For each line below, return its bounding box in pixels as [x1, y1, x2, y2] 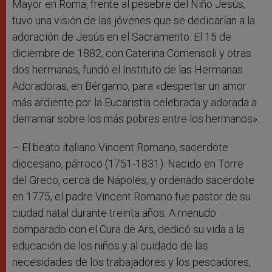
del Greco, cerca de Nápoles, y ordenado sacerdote [12, 174, 254, 187]
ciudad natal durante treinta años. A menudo [12, 206, 216, 220]
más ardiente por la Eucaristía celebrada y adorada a [12, 96, 257, 109]
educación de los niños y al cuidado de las [12, 239, 208, 253]
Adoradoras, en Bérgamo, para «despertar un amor [12, 80, 246, 93]
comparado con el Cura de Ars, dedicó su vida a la [12, 223, 244, 236]
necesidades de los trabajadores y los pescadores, [12, 256, 251, 269]
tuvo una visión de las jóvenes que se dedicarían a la [12, 14, 255, 27]
